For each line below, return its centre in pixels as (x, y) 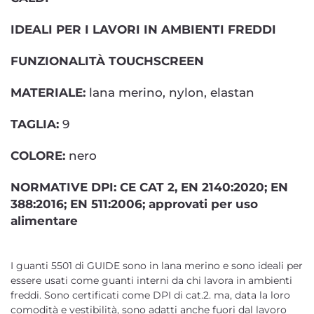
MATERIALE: (48, 93)
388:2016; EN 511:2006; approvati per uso (134, 204)
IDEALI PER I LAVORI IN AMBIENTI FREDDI (143, 29)
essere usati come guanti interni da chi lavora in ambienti (151, 280)
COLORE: (38, 156)
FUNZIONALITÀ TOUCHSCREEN (107, 61)
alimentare (44, 221)
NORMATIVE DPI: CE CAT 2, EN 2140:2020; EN (149, 187)
